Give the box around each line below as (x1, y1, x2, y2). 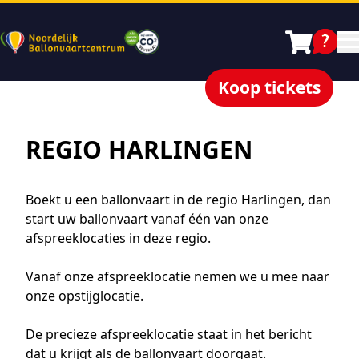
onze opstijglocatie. (26, 287, 143, 305)
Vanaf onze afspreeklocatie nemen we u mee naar (26, 268, 329, 285)
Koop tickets (218, 76, 321, 99)
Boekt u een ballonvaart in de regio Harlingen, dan (26, 191, 331, 208)
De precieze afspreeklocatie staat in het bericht (26, 325, 312, 343)
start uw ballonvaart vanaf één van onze (26, 210, 268, 228)
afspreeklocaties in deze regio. (26, 229, 214, 247)
